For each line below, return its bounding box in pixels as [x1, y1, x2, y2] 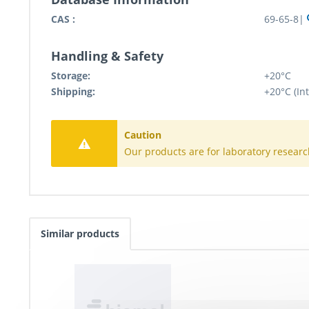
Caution [123, 128, 161, 142]
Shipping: [51, 85, 95, 99]
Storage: [51, 69, 90, 83]
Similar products [41, 227, 119, 241]
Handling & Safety [51, 48, 163, 65]
